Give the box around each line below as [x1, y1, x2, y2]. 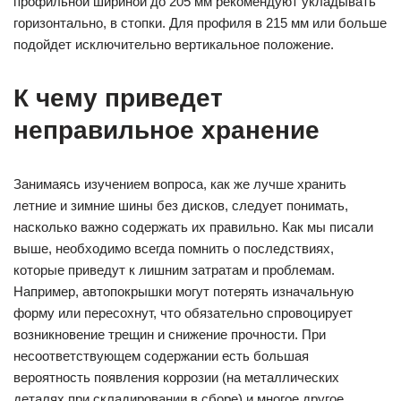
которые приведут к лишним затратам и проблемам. [13, 262, 335, 278]
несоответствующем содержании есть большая [13, 348, 309, 364]
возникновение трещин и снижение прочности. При [13, 327, 326, 343]
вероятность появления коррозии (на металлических [13, 370, 339, 386]
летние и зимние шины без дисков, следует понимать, [13, 198, 348, 214]
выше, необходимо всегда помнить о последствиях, [13, 241, 334, 257]
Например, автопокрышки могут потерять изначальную [13, 284, 354, 300]
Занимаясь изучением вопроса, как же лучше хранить [13, 176, 346, 192]
